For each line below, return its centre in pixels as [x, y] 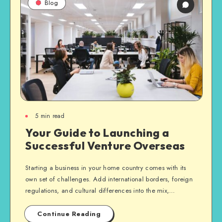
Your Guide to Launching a [97, 133]
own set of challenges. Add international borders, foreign [109, 179]
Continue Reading [69, 214]
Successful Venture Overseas [105, 146]
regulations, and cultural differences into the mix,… [100, 191]
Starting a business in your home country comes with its [106, 168]
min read [52, 116]
